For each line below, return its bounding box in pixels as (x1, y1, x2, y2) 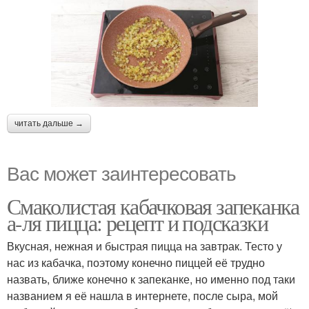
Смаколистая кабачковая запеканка (7, 190, 299, 221)
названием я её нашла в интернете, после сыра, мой (7, 287, 278, 303)
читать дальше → (14, 118, 83, 128)
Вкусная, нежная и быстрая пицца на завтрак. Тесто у (7, 237, 282, 254)
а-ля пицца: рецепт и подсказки (7, 207, 268, 237)
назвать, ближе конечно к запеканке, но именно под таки (7, 270, 295, 287)
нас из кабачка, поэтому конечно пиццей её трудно (7, 254, 265, 270)
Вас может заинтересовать (7, 158, 236, 186)
